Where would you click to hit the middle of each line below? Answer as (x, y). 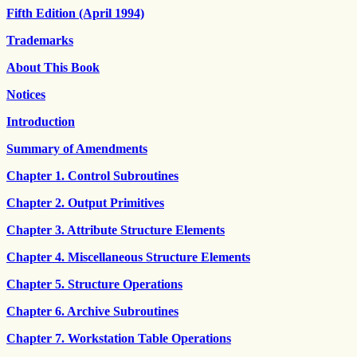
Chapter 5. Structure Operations (94, 284)
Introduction (41, 122)
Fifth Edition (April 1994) (75, 13)
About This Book (53, 67)
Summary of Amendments (77, 149)
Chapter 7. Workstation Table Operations (119, 338)
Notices (26, 94)
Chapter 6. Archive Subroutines (92, 311)
